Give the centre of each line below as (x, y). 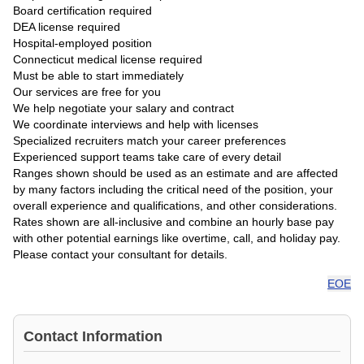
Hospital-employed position (82, 43)
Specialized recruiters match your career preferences (149, 141)
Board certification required (82, 11)
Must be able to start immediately (98, 76)
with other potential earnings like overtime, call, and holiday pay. (177, 238)
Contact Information (93, 336)
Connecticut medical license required (108, 59)
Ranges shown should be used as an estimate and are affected (175, 173)
